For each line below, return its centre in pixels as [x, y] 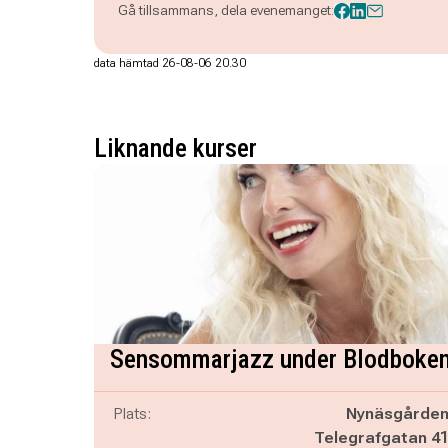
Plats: [132, 413]
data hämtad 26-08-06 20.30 [169, 63]
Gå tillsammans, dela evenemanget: [225, 10]
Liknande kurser [175, 148]
